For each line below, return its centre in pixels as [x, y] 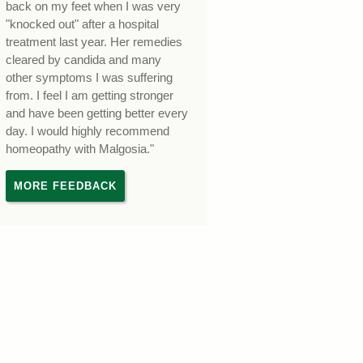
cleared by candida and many [84, 60]
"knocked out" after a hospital [83, 25]
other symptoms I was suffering [90, 78]
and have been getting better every [97, 114]
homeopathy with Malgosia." [80, 149]
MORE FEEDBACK [65, 186]
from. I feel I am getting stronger [90, 96]
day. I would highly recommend [88, 132]
